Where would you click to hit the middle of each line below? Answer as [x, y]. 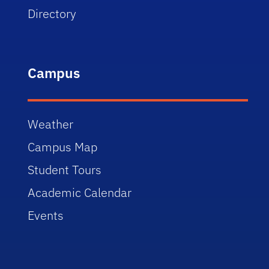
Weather [51, 124]
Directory [52, 13]
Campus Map [63, 147]
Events [46, 215]
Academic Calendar [80, 192]
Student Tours [65, 169]
